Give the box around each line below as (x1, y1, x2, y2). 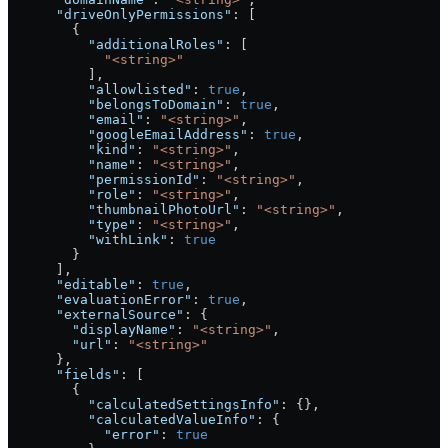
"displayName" (8, 322, 176, 338)
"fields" (8, 367, 120, 383)
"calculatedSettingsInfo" (8, 397, 280, 413)
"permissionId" (8, 172, 200, 188)
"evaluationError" (8, 292, 192, 308)
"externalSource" (8, 307, 184, 323)
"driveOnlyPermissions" (8, 7, 232, 23)
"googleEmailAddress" (8, 127, 248, 143)
